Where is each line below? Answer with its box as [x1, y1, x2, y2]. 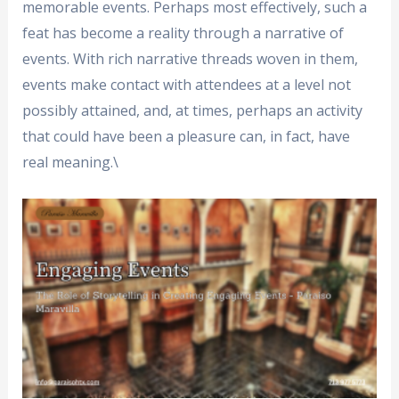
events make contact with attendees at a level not [21, 75, 351, 94]
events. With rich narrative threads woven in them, [21, 49, 358, 69]
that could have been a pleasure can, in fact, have [21, 126, 350, 146]
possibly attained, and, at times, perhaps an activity [21, 101, 362, 120]
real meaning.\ [21, 152, 118, 172]
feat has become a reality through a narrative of [21, 23, 344, 43]
